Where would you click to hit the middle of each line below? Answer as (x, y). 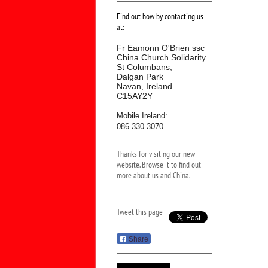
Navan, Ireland (145, 86)
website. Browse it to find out (159, 165)
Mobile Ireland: (142, 116)
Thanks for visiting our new (156, 154)
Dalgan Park (140, 77)
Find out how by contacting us (160, 16)
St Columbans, (144, 67)
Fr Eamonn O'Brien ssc (160, 48)
